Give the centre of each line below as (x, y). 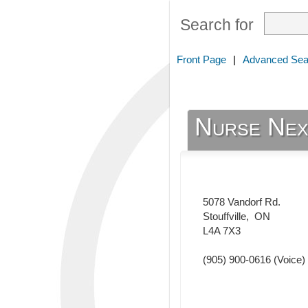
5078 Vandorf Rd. (242, 202)
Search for (217, 25)
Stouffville (224, 217)
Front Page (201, 59)
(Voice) (288, 260)
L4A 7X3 (222, 231)
